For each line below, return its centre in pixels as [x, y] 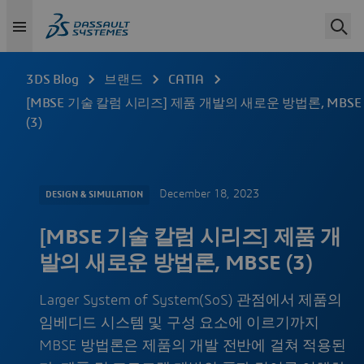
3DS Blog [52, 80]
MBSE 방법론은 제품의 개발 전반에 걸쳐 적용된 [193, 346]
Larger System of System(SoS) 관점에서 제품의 [191, 301]
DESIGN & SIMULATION [94, 195]
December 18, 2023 [209, 195]
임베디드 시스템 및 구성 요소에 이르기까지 [179, 323]
